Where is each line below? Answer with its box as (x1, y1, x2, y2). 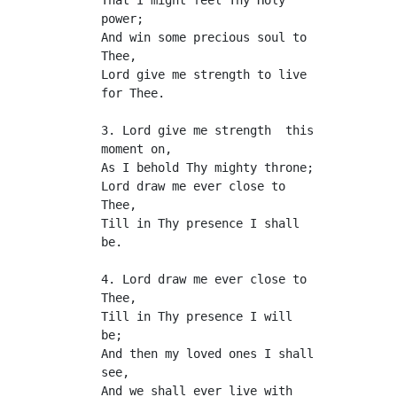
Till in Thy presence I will (101, 309, 292, 323)
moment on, (101, 142, 172, 156)
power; (101, 12, 144, 26)
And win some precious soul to (101, 30, 307, 44)
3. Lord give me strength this (101, 123, 314, 137)
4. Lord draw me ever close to (101, 272, 307, 286)
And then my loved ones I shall (101, 346, 314, 361)
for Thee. (101, 86, 165, 100)
